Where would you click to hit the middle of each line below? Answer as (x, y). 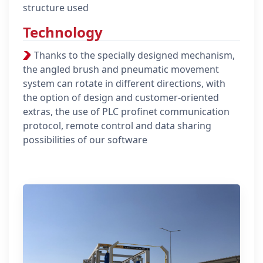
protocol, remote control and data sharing (117, 126)
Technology (63, 32)
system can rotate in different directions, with (124, 84)
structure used (56, 8)
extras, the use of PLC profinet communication (126, 112)
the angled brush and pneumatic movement (121, 70)
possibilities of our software (85, 140)
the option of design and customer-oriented (121, 98)
